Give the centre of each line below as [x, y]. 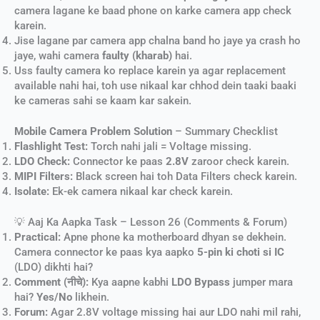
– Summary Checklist [225, 131]
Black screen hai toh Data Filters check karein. [185, 176]
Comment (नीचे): [51, 282]
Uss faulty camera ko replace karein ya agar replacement [150, 70]
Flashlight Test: [51, 146]
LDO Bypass [201, 282]
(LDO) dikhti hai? [54, 267]
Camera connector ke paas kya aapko [106, 252]
